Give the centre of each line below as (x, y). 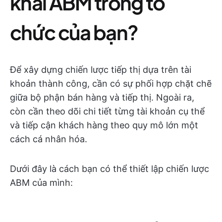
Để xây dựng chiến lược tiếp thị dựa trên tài (101, 70)
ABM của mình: (41, 183)
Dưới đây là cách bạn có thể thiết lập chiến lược (110, 169)
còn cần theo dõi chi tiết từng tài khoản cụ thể (107, 111)
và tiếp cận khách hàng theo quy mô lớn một (104, 125)
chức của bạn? (74, 32)
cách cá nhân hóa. (49, 139)
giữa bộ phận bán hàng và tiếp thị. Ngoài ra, (102, 97)
